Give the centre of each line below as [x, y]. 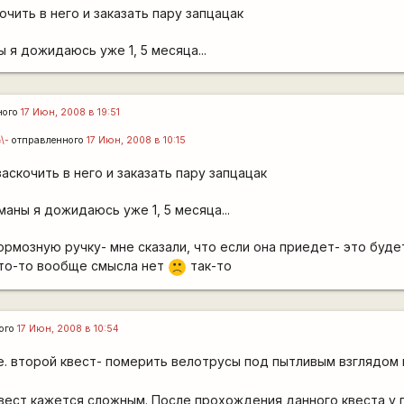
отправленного [48, 140]
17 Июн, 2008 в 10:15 [137, 140]
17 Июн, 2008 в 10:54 [69, 329]
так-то [210, 265]
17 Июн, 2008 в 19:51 [71, 112]
